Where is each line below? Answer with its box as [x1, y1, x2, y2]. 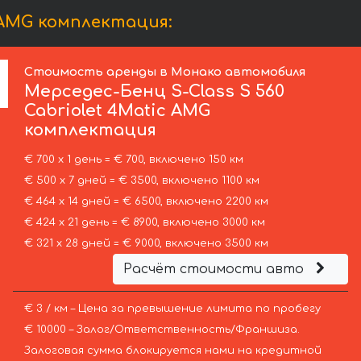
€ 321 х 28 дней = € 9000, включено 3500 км [23, 238, 268, 250]
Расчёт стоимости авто [122, 262, 308, 277]
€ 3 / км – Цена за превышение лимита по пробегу [23, 303, 321, 315]
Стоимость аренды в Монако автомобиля [24, 65, 306, 79]
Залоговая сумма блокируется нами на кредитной [23, 345, 322, 357]
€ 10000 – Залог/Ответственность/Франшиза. [23, 324, 300, 336]
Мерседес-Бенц [24, 82, 167, 102]
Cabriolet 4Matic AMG [24, 102, 211, 121]
